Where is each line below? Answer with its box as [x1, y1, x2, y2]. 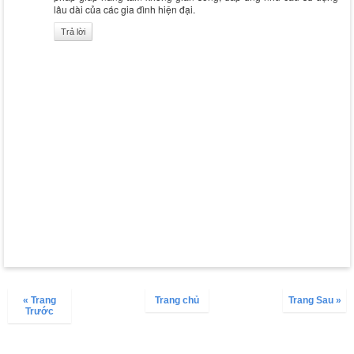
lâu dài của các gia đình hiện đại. [54, 2, 195, 16]
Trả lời [61, 26, 85, 36]
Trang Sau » [288, 294, 341, 306]
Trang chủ [155, 294, 199, 306]
